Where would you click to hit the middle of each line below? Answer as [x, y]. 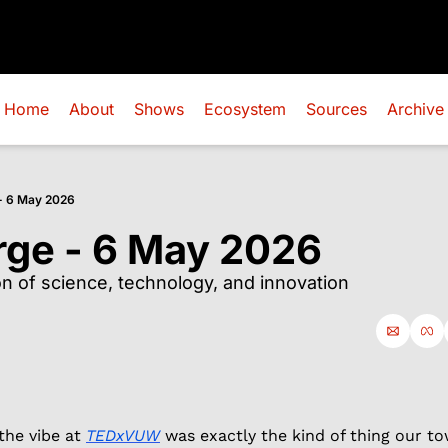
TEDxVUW [123, 435]
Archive [415, 109]
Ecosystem [245, 109]
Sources [336, 109]
